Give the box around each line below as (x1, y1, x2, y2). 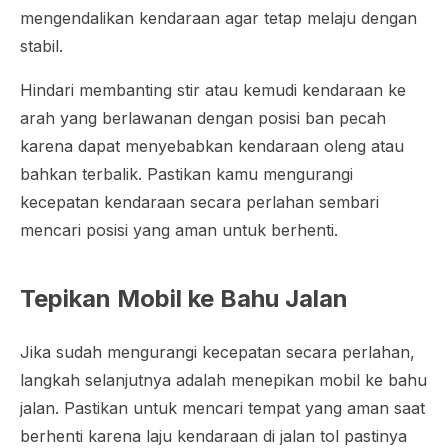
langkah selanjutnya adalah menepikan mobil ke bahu (20, 369, 427, 390)
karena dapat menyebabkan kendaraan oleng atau (20, 135, 404, 156)
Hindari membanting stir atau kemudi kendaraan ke (20, 79, 406, 100)
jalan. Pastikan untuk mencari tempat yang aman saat (20, 397, 425, 418)
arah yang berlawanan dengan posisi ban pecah (20, 107, 386, 128)
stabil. (20, 35, 68, 56)
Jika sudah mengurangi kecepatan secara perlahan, (20, 341, 415, 362)
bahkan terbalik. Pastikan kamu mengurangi (20, 163, 353, 184)
